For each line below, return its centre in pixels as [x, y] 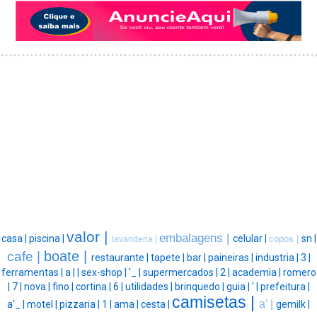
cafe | [25, 256]
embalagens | [196, 237]
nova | [38, 286]
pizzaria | [81, 304]
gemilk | [293, 304]
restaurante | [121, 257]
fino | [64, 286]
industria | [278, 257]
